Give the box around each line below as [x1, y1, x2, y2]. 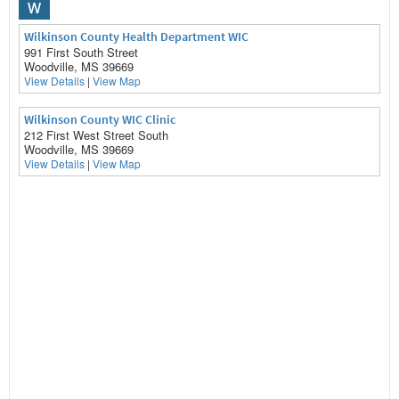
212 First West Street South [24, 126, 168, 143]
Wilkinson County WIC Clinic [24, 111, 175, 127]
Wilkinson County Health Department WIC [24, 28, 248, 45]
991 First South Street [24, 44, 138, 61]
